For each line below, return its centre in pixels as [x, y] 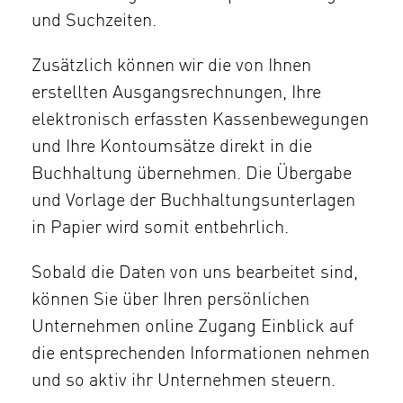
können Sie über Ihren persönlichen [170, 300]
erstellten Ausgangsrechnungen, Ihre [176, 93]
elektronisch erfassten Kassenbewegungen [200, 120]
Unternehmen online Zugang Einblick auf [193, 327]
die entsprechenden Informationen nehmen [201, 354]
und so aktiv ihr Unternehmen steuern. [184, 381]
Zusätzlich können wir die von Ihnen [171, 66]
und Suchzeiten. [94, 21]
